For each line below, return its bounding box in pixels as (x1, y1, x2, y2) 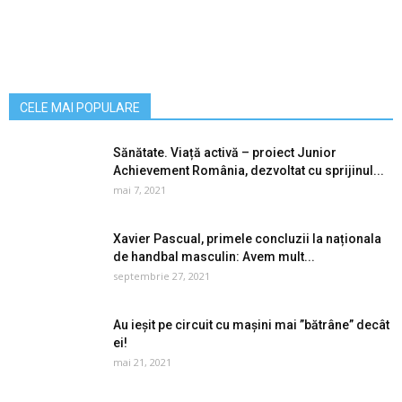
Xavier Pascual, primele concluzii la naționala (113, 232, 381, 247)
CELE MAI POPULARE (20, 100, 140, 116)
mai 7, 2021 (113, 183, 166, 197)
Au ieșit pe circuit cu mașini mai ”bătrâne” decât (113, 318, 389, 333)
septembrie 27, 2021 (113, 269, 210, 284)
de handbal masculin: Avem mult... (113, 249, 315, 265)
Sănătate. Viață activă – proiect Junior (113, 145, 336, 161)
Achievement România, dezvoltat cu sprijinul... (113, 163, 384, 179)
